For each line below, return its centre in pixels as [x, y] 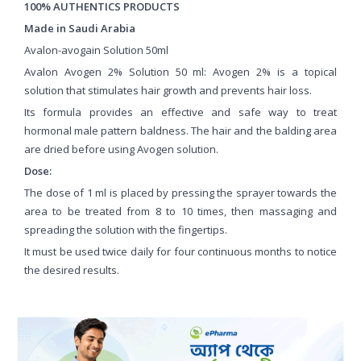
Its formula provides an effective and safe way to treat [180, 112]
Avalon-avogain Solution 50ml [96, 50]
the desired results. [72, 270]
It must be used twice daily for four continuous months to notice [180, 251]
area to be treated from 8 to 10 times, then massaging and [180, 211]
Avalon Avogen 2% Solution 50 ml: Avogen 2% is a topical [180, 71]
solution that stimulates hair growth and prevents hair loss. [169, 90]
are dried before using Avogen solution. [122, 149]
